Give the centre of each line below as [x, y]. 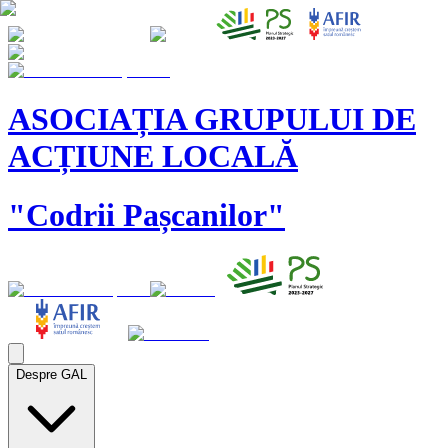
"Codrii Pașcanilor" [146, 214]
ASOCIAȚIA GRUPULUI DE [212, 119]
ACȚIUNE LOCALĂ [153, 156]
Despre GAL [51, 375]
